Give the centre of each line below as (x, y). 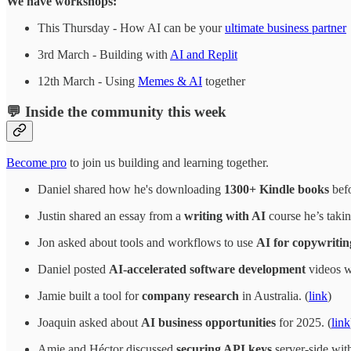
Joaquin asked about (89, 323)
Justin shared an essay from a (111, 216)
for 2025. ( (304, 323)
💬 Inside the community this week (116, 111)
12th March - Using (88, 81)
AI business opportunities (208, 323)
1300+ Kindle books (277, 190)
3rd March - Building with (104, 54)
